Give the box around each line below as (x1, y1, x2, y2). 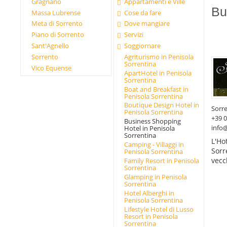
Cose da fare (124, 8, 162, 17)
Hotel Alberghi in (124, 188, 174, 198)
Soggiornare (124, 41, 161, 51)
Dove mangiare (124, 19, 170, 28)
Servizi (124, 30, 144, 40)
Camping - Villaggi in (124, 140, 184, 149)
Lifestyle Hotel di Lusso (124, 204, 194, 214)
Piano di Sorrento (31, 30, 85, 40)
